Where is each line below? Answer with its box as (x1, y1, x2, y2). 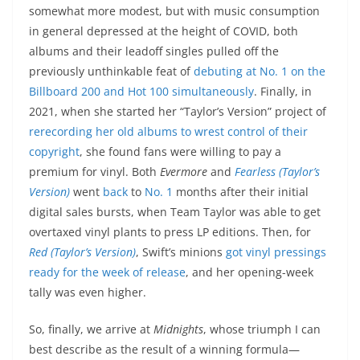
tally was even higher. (29, 284, 146, 301)
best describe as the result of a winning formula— (29, 342, 300, 358)
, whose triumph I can (203, 321, 321, 337)
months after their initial (173, 184, 309, 200)
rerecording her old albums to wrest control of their (29, 124, 308, 140)
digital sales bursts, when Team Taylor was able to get (29, 204, 321, 220)
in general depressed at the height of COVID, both (29, 23, 298, 39)
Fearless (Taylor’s (235, 164, 320, 180)
